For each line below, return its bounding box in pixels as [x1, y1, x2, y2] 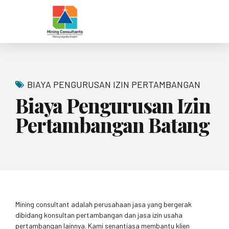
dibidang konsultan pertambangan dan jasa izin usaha [15, 210, 182, 219]
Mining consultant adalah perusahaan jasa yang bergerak [15, 199, 192, 209]
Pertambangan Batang [15, 111, 210, 138]
